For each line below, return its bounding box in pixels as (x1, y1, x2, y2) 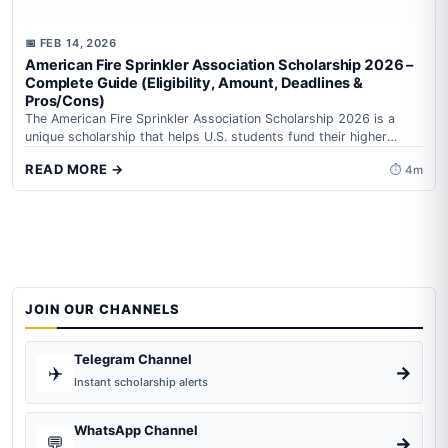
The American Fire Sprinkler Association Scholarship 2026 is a (25, 111, 395, 127)
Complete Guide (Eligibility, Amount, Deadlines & (25, 74, 364, 93)
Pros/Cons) (25, 92, 105, 111)
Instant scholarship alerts (74, 375, 208, 390)
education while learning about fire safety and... (25, 147, 307, 163)
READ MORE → (25, 161, 124, 178)
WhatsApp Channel (74, 422, 198, 439)
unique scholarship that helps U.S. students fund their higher (25, 129, 387, 145)
